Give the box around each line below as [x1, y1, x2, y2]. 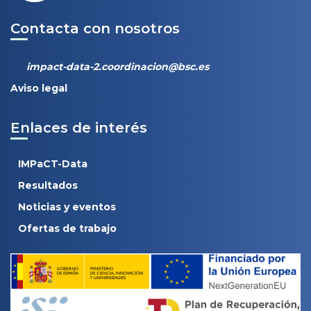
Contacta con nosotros [10, 19, 180, 37]
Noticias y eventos [17, 200, 116, 213]
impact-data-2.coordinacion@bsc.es [26, 60, 209, 73]
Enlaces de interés [10, 119, 147, 136]
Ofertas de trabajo [17, 221, 117, 235]
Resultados [17, 178, 78, 192]
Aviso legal [10, 81, 67, 94]
